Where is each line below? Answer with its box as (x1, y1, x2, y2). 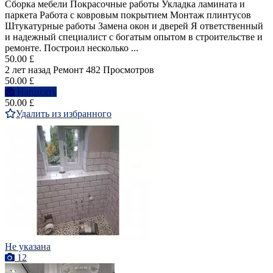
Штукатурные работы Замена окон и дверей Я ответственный (5, 21, 263, 32)
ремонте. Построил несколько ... (5, 43, 138, 54)
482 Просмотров (86, 65, 154, 76)
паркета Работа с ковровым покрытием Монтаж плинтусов (5, 10, 251, 21)
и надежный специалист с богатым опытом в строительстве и (5, 32, 263, 43)
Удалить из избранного (16, 108, 112, 119)
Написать (17, 87, 57, 97)
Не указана (5, 241, 51, 252)
